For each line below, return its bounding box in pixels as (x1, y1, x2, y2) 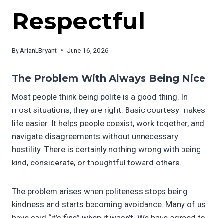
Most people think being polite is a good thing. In (12, 91, 188, 102)
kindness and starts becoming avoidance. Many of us (12, 199, 206, 209)
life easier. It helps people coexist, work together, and (12, 118, 204, 128)
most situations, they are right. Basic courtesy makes (12, 105, 205, 115)
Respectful (12, 7, 145, 36)
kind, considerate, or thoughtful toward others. (12, 157, 182, 167)
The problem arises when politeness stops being (12, 186, 188, 196)
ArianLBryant (20, 46, 57, 54)
